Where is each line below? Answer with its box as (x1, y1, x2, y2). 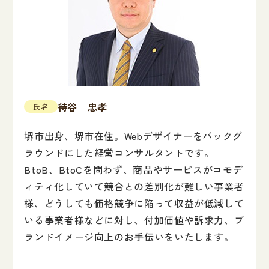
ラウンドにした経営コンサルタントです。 (24, 145, 214, 160)
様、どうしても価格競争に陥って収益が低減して (24, 195, 244, 210)
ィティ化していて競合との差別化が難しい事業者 (24, 178, 244, 193)
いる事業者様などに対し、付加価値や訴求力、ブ (24, 212, 244, 227)
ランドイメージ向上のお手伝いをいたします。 (24, 229, 234, 244)
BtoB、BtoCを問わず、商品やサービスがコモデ (24, 162, 243, 177)
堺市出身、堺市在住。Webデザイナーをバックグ (24, 128, 243, 143)
